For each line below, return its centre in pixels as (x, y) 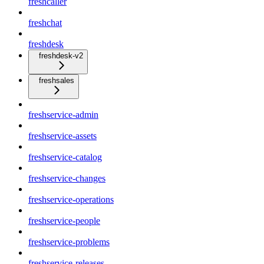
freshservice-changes (67, 179)
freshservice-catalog (65, 157)
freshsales (57, 81)
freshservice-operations (71, 200)
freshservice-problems (69, 242)
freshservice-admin (63, 115)
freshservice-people (64, 221)
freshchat (45, 23)
